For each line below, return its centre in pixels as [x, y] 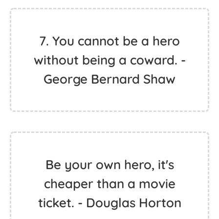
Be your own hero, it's [109, 164]
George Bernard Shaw [109, 79]
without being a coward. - [109, 60]
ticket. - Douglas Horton [109, 203]
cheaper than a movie [109, 184]
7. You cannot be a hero [109, 41]
